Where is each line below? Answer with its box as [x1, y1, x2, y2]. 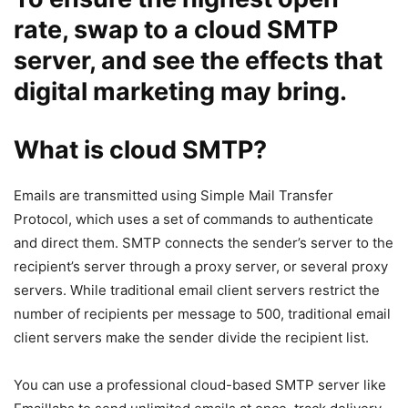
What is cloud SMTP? [14, 135, 267, 166]
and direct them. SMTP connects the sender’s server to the [14, 234, 393, 252]
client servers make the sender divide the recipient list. [14, 329, 369, 347]
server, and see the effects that [14, 46, 382, 76]
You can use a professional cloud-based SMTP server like [14, 376, 386, 394]
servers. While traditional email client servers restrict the [14, 281, 380, 300]
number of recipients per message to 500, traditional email [14, 305, 391, 323]
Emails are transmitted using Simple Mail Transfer [14, 187, 333, 205]
